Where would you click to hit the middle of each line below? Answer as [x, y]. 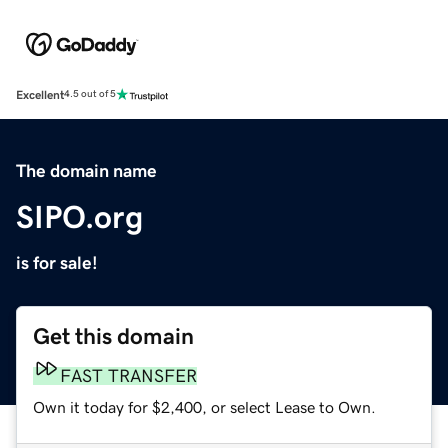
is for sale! [57, 262]
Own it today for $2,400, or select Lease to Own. [204, 406]
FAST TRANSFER [128, 375]
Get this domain [113, 336]
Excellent [40, 94]
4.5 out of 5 [90, 94]
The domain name [86, 170]
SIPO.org [79, 216]
